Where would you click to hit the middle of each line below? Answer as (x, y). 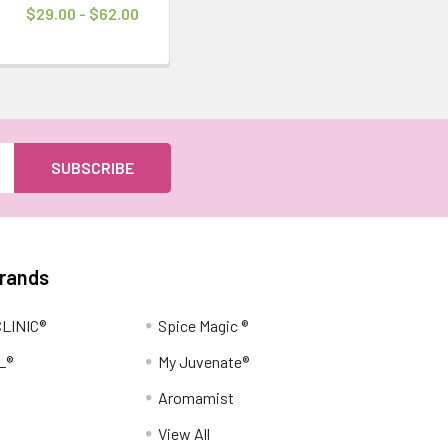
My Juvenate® (203, 361)
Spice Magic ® (202, 325)
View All (183, 433)
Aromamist (195, 397)
